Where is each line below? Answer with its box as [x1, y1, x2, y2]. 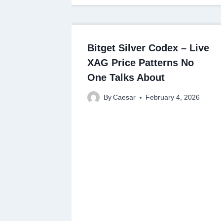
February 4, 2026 [146, 94, 200, 102]
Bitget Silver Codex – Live [87, 42, 209, 53]
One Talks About [87, 72, 165, 83]
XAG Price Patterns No [87, 57, 194, 68]
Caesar [113, 94, 136, 102]
